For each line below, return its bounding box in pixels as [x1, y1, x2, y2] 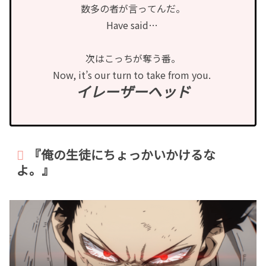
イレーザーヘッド [76, 81, 190, 102]
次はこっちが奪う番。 [85, 51, 180, 66]
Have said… [106, 18, 160, 33]
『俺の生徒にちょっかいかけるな [28, 145, 216, 163]
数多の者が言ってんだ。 [81, 1, 185, 16]
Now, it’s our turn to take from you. [53, 68, 213, 83]
